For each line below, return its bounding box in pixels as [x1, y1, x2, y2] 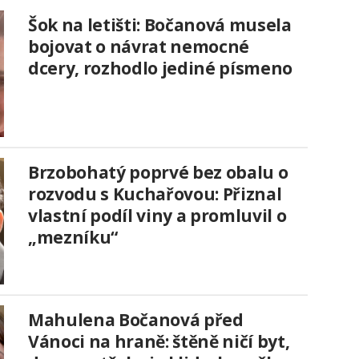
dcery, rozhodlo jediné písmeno [28, 57, 292, 80]
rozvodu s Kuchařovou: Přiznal [28, 183, 282, 206]
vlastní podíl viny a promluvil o [28, 204, 287, 228]
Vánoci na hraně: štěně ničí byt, [28, 330, 290, 353]
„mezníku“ [28, 226, 118, 249]
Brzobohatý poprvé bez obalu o [28, 161, 288, 184]
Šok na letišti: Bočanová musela [28, 14, 292, 37]
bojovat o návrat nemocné [28, 35, 249, 58]
